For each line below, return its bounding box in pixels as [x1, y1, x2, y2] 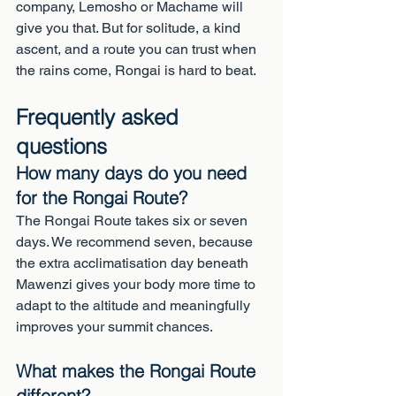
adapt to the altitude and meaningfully [16, 297, 254, 314]
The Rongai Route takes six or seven [16, 212, 251, 229]
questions [16, 133, 107, 159]
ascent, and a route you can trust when [16, 41, 260, 57]
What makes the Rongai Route [16, 360, 261, 382]
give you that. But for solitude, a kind [16, 19, 244, 36]
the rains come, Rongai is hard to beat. [16, 62, 256, 79]
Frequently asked [16, 104, 185, 130]
